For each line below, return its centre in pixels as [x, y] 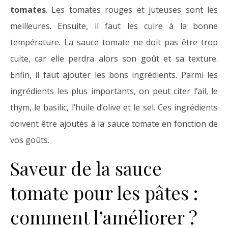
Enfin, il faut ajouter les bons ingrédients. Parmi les [114, 75]
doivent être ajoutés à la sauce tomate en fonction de [114, 124]
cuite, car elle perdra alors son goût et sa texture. [114, 59]
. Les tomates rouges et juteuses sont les [132, 10]
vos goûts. [30, 140]
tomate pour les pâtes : [104, 193]
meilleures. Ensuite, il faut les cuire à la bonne [114, 26]
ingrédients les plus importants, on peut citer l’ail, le [114, 91]
